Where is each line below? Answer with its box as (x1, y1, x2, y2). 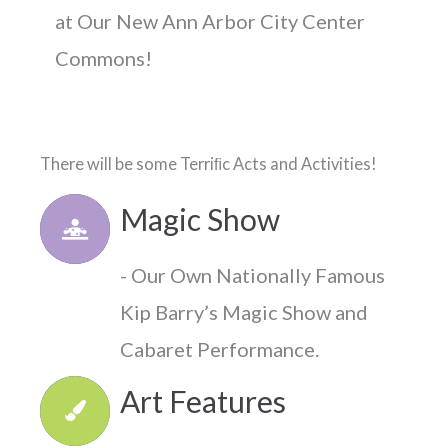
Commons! (55, 46, 152, 71)
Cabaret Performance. (120, 337, 319, 362)
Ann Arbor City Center (162, 9, 365, 34)
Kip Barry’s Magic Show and (120, 300, 368, 325)
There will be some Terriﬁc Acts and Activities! (40, 154, 377, 174)
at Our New (55, 9, 162, 34)
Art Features (120, 382, 286, 419)
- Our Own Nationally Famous (120, 263, 385, 288)
